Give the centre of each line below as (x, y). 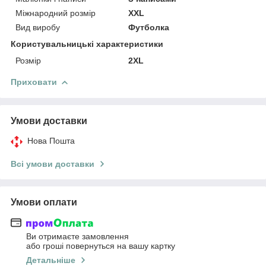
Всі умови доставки (53, 164)
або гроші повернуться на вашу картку (101, 246)
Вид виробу (38, 27)
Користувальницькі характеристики (87, 44)
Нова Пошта (51, 140)
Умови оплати (44, 202)
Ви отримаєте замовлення (77, 237)
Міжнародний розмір (56, 13)
